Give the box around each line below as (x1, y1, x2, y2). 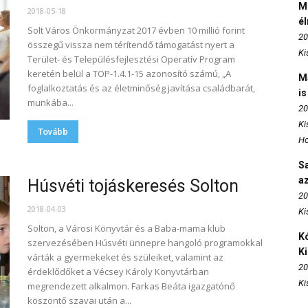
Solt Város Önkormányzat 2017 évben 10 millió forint (27, 24, 245, 36)
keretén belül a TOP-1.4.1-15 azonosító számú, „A (27, 67, 231, 80)
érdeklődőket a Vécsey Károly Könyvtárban (27, 265, 209, 278)
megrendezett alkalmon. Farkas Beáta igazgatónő (27, 280, 235, 292)
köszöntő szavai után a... (27, 294, 131, 307)
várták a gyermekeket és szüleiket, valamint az (27, 251, 223, 263)
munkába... (27, 96, 74, 109)
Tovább (38, 126, 68, 137)
